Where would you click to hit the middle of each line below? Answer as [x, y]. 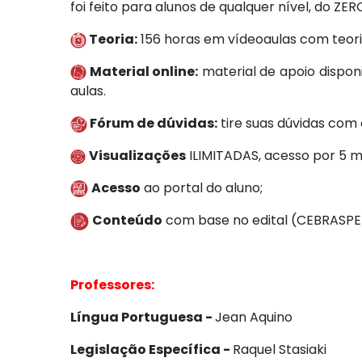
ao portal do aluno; [202, 188]
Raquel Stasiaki [280, 349]
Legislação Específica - [152, 349]
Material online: [143, 72]
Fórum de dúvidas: [152, 123]
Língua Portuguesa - [143, 317]
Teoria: [112, 39]
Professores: [112, 285]
